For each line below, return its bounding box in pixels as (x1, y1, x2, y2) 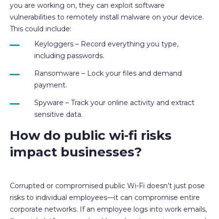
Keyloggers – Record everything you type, (34, 39, 178, 48)
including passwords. (34, 51, 104, 60)
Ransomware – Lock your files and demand (34, 68, 182, 78)
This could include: (10, 24, 71, 33)
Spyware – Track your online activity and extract (34, 98, 195, 107)
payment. (34, 80, 67, 89)
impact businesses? (10, 144, 142, 160)
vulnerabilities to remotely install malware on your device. (10, 12, 204, 22)
